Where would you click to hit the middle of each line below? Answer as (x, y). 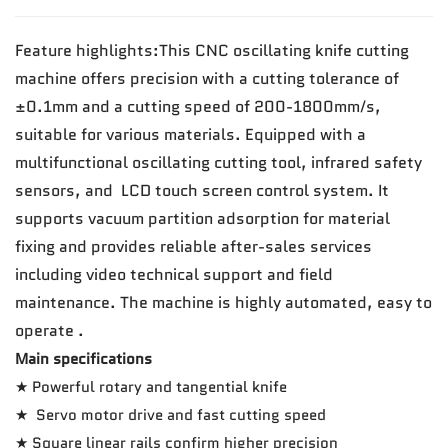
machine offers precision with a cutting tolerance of (207, 78)
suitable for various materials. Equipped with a (190, 134)
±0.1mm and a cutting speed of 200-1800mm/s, (198, 106)
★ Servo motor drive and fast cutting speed (170, 414)
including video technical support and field (174, 274)
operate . (49, 330)
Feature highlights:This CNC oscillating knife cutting (212, 50)
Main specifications (83, 358)
